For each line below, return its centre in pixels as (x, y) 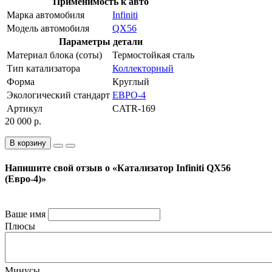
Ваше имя (25, 214)
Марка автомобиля (46, 15)
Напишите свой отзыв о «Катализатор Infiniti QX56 (118, 168)
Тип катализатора (43, 69)
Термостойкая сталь (153, 55)
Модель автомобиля (48, 29)
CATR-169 (134, 109)
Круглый (131, 82)
